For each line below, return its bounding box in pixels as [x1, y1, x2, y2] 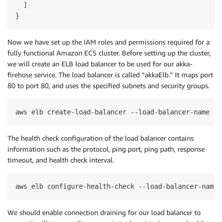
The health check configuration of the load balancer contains [7, 134, 194, 142]
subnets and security [122, 81, 187, 90]
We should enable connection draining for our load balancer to [7, 208, 201, 217]
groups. [187, 81, 210, 90]
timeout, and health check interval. [7, 156, 114, 164]
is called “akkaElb [113, 70, 168, 79]
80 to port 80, [7, 81, 52, 90]
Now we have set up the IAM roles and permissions [7, 38, 167, 46]
